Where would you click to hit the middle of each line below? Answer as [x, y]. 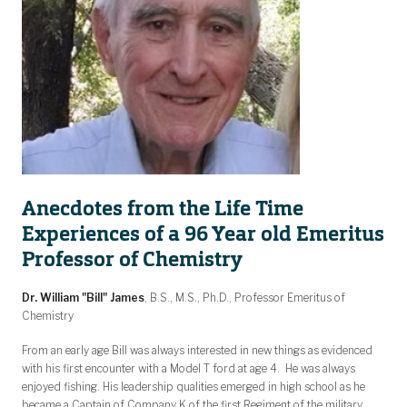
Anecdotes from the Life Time [163, 209]
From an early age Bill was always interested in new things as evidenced [197, 351]
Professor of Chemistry [132, 260]
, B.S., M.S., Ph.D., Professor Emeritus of [245, 298]
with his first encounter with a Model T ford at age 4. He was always [189, 369]
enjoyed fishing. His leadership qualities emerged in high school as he [194, 387]
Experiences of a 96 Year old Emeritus [203, 234]
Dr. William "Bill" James [83, 298]
